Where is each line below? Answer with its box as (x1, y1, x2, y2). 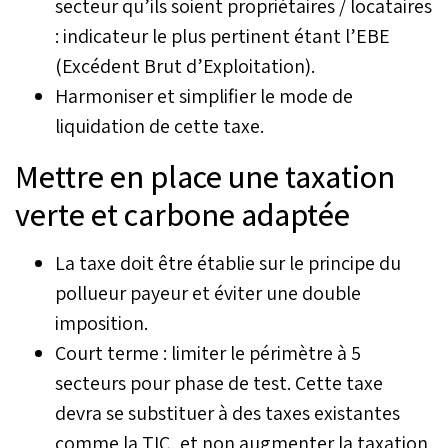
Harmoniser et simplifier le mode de (55, 82, 353, 109)
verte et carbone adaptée (15, 192, 350, 235)
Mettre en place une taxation (15, 154, 395, 197)
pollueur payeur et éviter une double (55, 279, 361, 306)
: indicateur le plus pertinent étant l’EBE (55, 22, 390, 49)
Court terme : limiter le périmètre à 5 (55, 339, 361, 366)
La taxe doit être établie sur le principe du (55, 249, 401, 276)
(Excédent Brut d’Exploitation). (55, 52, 315, 79)
